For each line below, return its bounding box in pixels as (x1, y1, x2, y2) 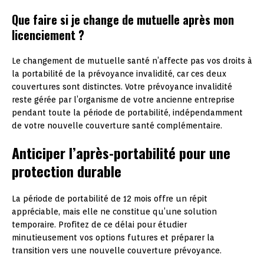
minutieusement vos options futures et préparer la (12, 232, 214, 242)
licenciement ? (12, 25, 84, 44)
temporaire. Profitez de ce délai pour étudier (12, 219, 187, 229)
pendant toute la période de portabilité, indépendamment (12, 107, 243, 117)
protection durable (12, 160, 121, 181)
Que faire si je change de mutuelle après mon (12, 10, 234, 28)
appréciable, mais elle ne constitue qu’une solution (12, 206, 217, 216)
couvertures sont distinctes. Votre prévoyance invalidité (12, 81, 232, 91)
